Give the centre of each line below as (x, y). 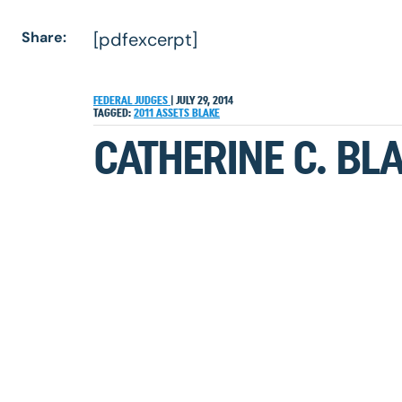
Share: (44, 37)
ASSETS (174, 113)
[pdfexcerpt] (145, 39)
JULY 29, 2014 (203, 100)
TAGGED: (112, 113)
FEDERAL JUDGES (132, 100)
